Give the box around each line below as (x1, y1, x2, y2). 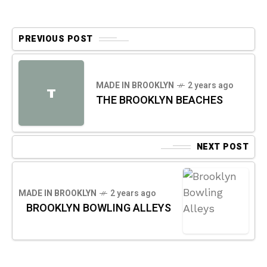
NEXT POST (196, 141, 249, 153)
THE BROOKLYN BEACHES (96, 92, 223, 108)
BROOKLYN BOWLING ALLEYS (26, 200, 171, 216)
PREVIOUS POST (18, 33, 93, 45)
